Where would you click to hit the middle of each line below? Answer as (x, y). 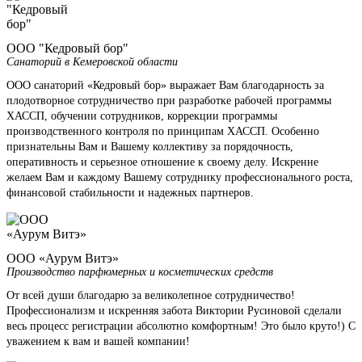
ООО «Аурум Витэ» (63, 258)
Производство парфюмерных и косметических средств (140, 271)
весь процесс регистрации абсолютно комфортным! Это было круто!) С (181, 326)
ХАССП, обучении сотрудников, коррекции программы (142, 116)
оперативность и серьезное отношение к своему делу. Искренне (162, 162)
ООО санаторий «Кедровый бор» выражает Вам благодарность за (165, 85)
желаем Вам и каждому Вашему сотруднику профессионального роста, (180, 177)
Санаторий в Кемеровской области (92, 61)
